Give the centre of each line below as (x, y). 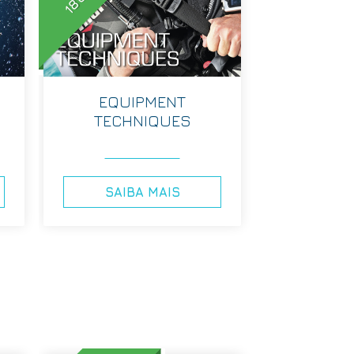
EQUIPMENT (142, 101)
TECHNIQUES (142, 120)
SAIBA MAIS (142, 192)
